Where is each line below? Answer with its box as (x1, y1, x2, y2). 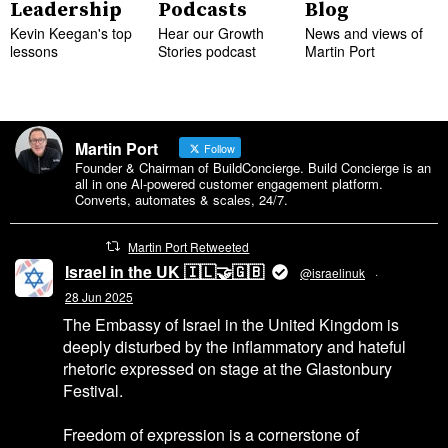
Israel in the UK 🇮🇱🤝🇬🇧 (65, 259, 264, 283)
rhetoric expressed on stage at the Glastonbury (63, 356, 392, 380)
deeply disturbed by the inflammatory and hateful (63, 334, 406, 358)
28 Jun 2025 (65, 287, 133, 305)
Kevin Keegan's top (10, 22, 132, 43)
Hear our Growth (157, 22, 264, 43)
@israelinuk (300, 263, 365, 281)
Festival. (63, 378, 123, 402)
